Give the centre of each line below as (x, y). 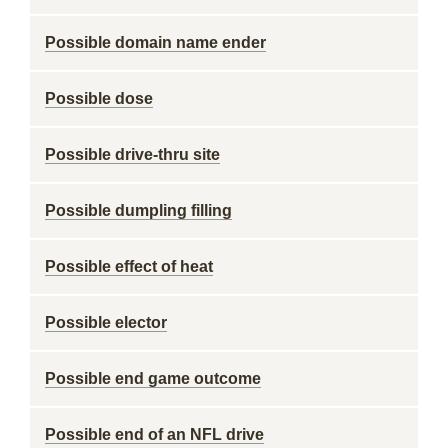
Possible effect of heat (129, 266)
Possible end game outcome (153, 378)
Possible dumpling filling (138, 210)
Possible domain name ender (155, 42)
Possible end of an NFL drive (154, 434)
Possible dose (99, 98)
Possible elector (106, 322)
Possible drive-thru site (132, 154)
